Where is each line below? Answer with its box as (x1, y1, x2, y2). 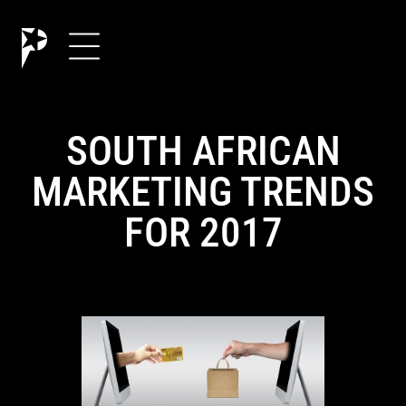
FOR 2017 (123, 208, 283, 256)
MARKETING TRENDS (32, 168, 374, 216)
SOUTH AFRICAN (65, 127, 341, 175)
